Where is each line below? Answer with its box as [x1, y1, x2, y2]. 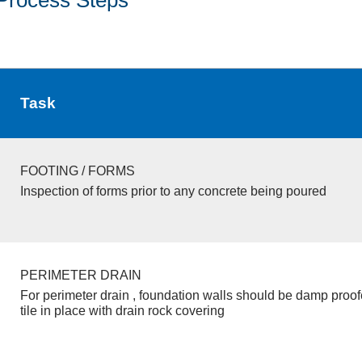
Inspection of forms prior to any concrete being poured [19, 183, 326, 198]
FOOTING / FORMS [19, 163, 135, 178]
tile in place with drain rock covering [19, 303, 225, 318]
